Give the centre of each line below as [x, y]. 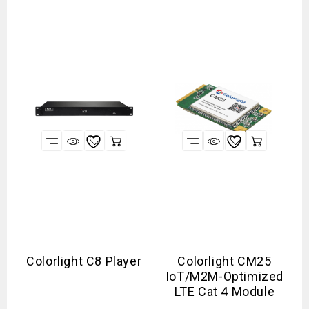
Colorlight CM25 [225, 261]
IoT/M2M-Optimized [224, 276]
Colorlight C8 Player [84, 261]
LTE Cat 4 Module [225, 291]
